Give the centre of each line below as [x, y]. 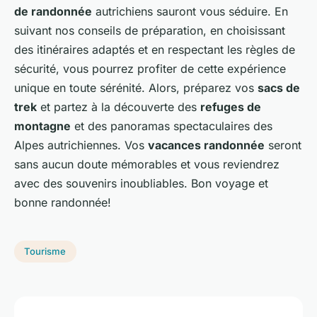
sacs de [279, 87]
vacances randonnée [206, 145]
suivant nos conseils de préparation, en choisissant [150, 30]
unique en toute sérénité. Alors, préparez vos [136, 87]
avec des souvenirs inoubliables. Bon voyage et [141, 183]
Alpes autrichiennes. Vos [81, 145]
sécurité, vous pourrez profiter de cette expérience [150, 68]
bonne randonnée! [63, 202]
